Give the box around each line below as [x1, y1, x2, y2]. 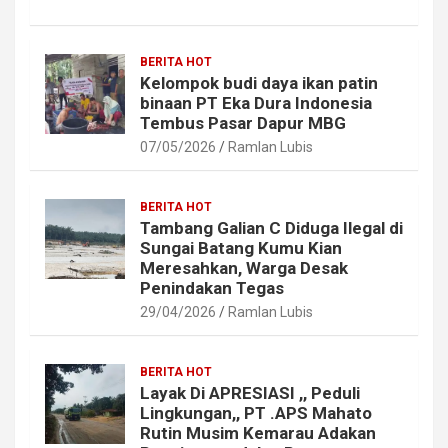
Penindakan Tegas [140, 278, 284, 299]
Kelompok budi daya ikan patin [140, 73, 378, 94]
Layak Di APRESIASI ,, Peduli [140, 383, 360, 404]
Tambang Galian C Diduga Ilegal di [140, 218, 403, 239]
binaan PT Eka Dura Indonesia [140, 93, 372, 114]
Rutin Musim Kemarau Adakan [140, 423, 376, 444]
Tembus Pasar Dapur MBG [140, 113, 346, 134]
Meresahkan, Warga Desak [140, 258, 348, 279]
